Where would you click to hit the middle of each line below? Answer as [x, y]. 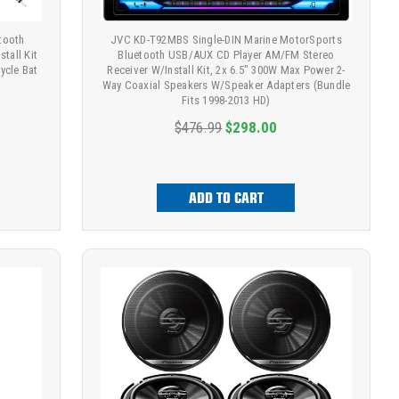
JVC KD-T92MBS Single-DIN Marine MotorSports [226, 40]
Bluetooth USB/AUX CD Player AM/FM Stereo [226, 55]
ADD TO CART [226, 198]
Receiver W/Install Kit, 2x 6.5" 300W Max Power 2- [226, 70]
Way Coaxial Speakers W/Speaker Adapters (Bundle [226, 85]
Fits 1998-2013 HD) [226, 101]
